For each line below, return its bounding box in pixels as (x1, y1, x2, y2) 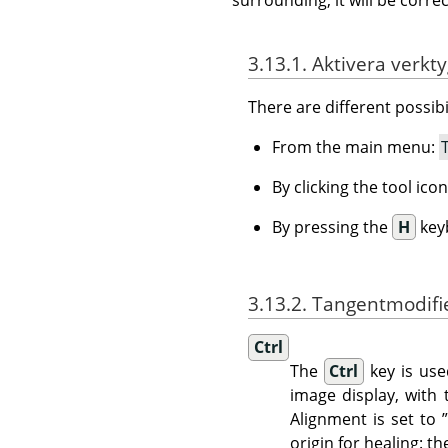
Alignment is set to (289, 408, 443, 431)
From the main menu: (272, 136, 439, 159)
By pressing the (272, 216, 392, 239)
